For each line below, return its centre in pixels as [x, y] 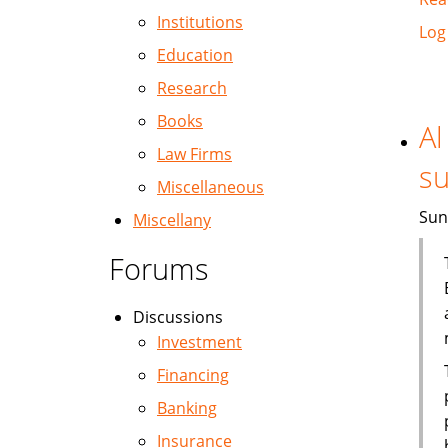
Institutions [200, 22]
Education [195, 55]
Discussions [178, 317]
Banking [187, 408]
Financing [193, 375]
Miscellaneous [210, 187]
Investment [199, 342]
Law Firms [194, 154]
